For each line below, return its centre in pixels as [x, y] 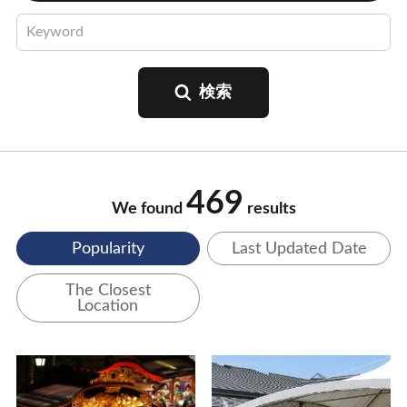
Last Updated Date [299, 248]
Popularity [108, 248]
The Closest [108, 290]
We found [149, 209]
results [269, 209]
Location [108, 305]
